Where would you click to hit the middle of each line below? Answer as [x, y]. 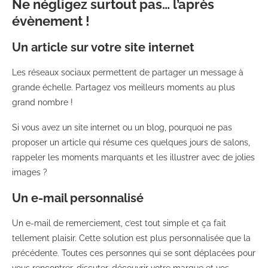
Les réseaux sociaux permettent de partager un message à [128, 72]
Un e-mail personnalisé [78, 198]
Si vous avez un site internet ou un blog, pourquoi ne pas [122, 127]
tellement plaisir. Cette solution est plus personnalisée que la [131, 238]
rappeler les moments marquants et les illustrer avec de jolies [133, 157]
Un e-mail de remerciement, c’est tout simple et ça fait [119, 223]
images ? [30, 172]
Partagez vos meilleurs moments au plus [155, 87]
